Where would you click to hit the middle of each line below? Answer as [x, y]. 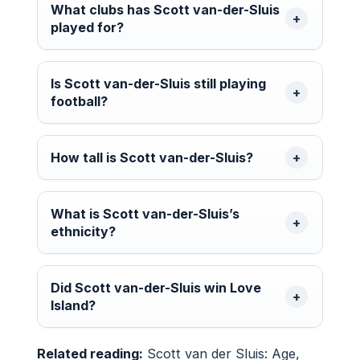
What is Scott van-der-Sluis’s [145, 213]
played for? [87, 27]
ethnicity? [83, 231]
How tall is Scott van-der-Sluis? [152, 157]
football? [79, 101]
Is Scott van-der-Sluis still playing [158, 83]
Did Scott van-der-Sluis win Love [156, 287]
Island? [73, 305]
